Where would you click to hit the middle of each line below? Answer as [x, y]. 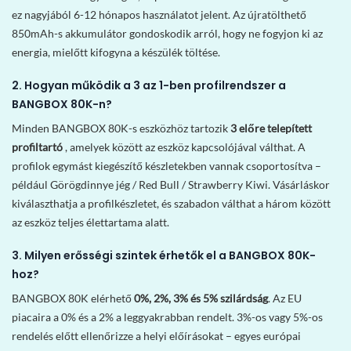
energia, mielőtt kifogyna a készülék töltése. [116, 52]
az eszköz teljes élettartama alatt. [90, 223]
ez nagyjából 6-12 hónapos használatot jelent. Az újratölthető [159, 15]
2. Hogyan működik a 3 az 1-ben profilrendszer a [149, 86]
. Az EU [285, 299]
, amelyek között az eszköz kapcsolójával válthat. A [184, 147]
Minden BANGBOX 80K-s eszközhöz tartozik [121, 128]
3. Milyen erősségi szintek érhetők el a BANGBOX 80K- [164, 256]
